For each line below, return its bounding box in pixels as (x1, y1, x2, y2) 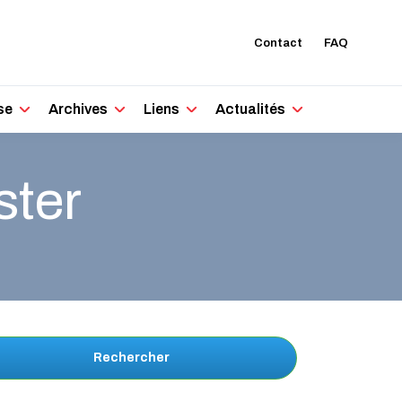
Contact (254, 36, 302, 49)
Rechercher (92, 351, 170, 364)
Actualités (215, 101, 286, 117)
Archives (48, 101, 109, 117)
